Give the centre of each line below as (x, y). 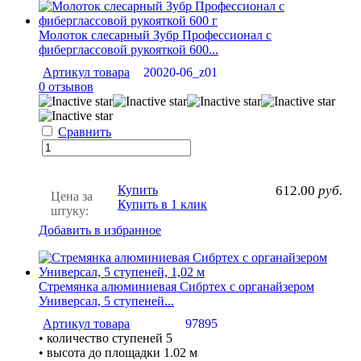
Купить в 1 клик (162, 204)
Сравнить (85, 131)
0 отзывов (66, 86)
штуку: (70, 210)
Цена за (72, 196)
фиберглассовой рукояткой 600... (129, 49)
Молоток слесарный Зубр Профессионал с (155, 35)
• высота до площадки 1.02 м (118, 352)
